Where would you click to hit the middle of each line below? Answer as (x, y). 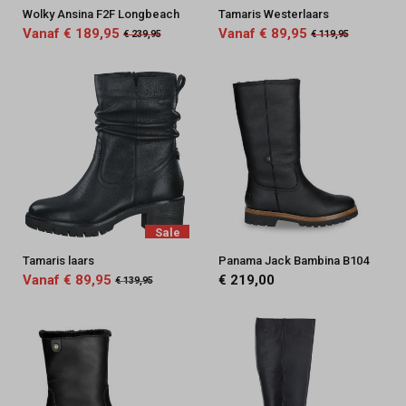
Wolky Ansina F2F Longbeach (101, 14)
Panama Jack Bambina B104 (293, 261)
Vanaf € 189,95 (71, 34)
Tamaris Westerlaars (273, 14)
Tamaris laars (58, 261)
